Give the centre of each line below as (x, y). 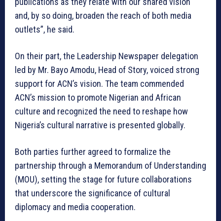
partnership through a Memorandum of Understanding (110, 165)
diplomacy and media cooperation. (75, 207)
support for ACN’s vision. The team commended (99, 83)
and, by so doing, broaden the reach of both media (103, 15)
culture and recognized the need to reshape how (101, 111)
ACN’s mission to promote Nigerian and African (98, 97)
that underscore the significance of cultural (92, 193)
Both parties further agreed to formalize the (93, 151)
